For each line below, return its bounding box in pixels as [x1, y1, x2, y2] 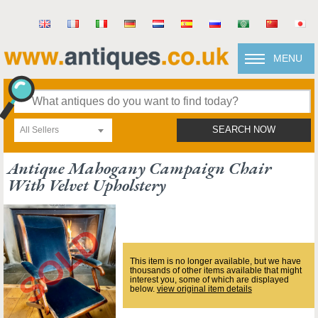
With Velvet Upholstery [7, 174, 166, 196]
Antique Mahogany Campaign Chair [7, 157, 271, 179]
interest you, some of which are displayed [129, 275, 289, 285]
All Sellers [20, 125, 59, 135]
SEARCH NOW [212, 125, 275, 135]
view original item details [156, 284, 252, 294]
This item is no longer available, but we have [129, 256, 301, 266]
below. [129, 284, 157, 294]
